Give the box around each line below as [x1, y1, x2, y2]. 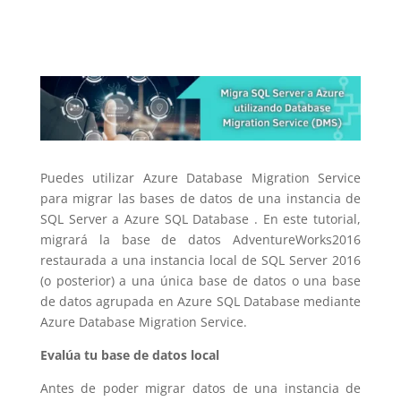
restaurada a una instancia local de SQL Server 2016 [39, 251, 362, 269]
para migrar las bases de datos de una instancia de [39, 189, 362, 207]
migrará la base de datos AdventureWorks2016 [39, 230, 362, 248]
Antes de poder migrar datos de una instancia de [39, 379, 362, 397]
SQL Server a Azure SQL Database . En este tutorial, [39, 209, 362, 227]
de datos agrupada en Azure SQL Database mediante [39, 292, 362, 310]
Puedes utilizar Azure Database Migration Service [39, 168, 362, 186]
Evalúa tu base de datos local [39, 346, 219, 363]
